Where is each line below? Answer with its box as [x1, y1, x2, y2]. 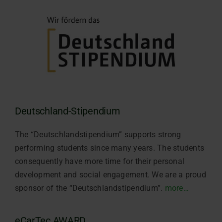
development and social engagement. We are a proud [14, 169, 206, 179]
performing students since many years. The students [14, 143, 204, 153]
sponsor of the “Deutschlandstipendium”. [14, 183, 165, 193]
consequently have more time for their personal [14, 156, 185, 166]
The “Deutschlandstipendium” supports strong [14, 129, 181, 139]
